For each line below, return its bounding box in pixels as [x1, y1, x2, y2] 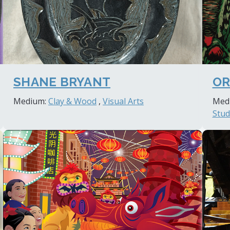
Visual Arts [103, 95, 144, 107]
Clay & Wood [48, 95, 97, 107]
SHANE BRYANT [13, 74, 111, 90]
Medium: [13, 95, 49, 107]
